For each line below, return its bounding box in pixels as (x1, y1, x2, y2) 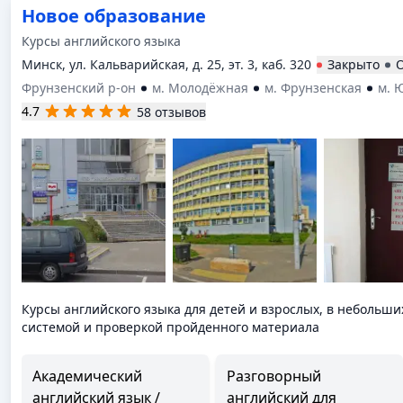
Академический (32, 366, 142, 386)
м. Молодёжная (152, 79, 248, 96)
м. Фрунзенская (264, 79, 362, 96)
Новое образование (22, 4, 206, 28)
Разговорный (227, 366, 321, 386)
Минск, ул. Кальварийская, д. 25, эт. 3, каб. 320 (22, 56, 311, 73)
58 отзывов (137, 103, 206, 121)
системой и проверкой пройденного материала (22, 318, 319, 336)
